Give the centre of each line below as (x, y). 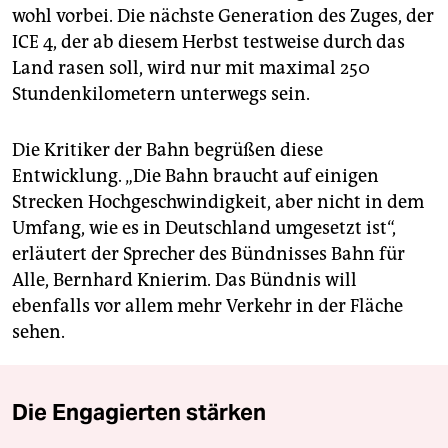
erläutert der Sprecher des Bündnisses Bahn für (208, 254)
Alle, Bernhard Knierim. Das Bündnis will (184, 280)
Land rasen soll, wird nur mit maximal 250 (191, 68)
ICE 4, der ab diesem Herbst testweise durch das (208, 42)
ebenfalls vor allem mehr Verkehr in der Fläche (207, 306)
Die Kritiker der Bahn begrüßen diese (167, 150)
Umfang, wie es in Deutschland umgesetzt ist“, (204, 228)
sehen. (38, 332)
